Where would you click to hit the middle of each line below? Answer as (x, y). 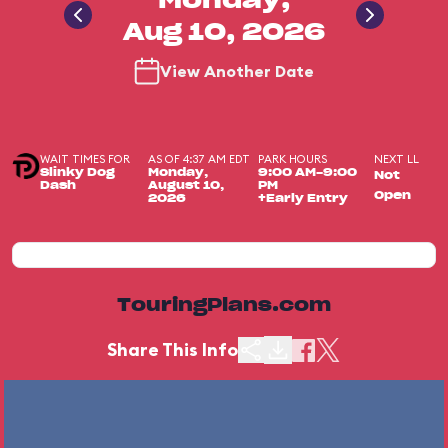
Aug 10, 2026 (224, 33)
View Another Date (237, 71)
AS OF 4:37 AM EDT (198, 159)
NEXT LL (396, 159)
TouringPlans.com (224, 306)
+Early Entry (303, 198)
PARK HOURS (293, 159)
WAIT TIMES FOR (85, 159)
